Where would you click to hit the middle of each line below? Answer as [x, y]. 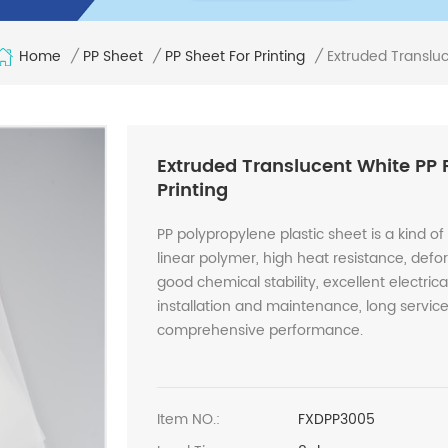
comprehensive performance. [259, 330]
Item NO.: [188, 419]
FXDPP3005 [337, 419]
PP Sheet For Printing [235, 56]
